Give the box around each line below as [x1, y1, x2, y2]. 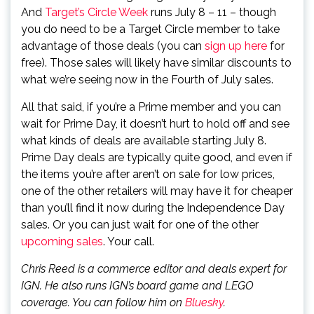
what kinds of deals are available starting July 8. [21, 134, 266, 147]
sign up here [205, 39, 267, 53]
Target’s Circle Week [45, 6, 148, 19]
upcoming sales [21, 235, 103, 248]
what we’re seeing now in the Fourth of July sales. [21, 73, 273, 86]
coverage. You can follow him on [21, 296, 185, 309]
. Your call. [103, 235, 154, 248]
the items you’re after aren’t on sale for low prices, [21, 168, 275, 181]
